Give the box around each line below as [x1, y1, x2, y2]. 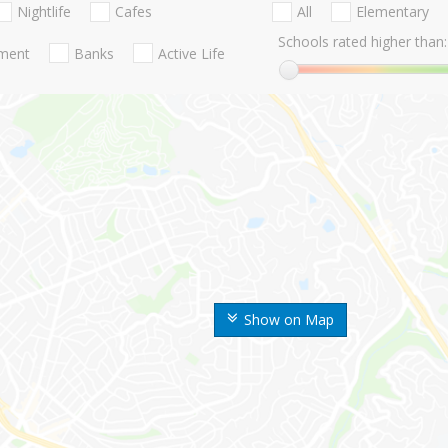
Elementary [355, 2, 429, 22]
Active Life [158, 43, 225, 63]
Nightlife [17, 2, 71, 22]
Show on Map [244, 310, 334, 330]
